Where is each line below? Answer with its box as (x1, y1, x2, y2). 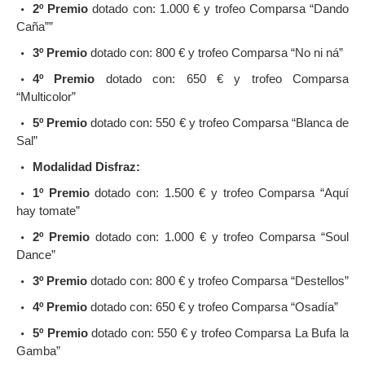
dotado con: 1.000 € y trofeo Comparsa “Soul (89, 229, 350, 244)
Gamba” (16, 343, 60, 358)
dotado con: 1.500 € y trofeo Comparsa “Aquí (89, 185, 350, 200)
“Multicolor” (16, 89, 76, 103)
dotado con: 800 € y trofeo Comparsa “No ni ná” (87, 45, 343, 59)
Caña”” (16, 19, 53, 33)
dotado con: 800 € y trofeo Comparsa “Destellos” (87, 273, 349, 288)
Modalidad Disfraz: (33, 159, 140, 174)
